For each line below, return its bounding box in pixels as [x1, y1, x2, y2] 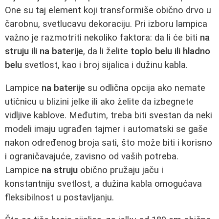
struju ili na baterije [5, 45, 83, 57]
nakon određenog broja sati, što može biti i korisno [5, 137, 212, 148]
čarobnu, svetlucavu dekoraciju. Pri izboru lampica [5, 18, 207, 29]
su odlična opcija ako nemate [85, 82, 205, 93]
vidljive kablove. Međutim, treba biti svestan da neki [5, 109, 212, 121]
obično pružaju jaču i [78, 164, 163, 175]
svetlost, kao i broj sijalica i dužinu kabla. [22, 59, 188, 70]
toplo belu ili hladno [131, 45, 210, 57]
